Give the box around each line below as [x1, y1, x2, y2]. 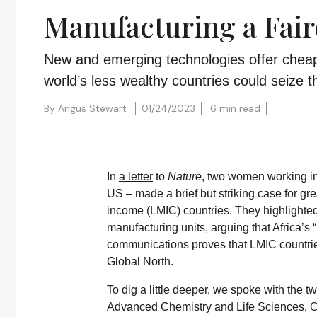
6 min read [210, 102, 260, 115]
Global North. [107, 255, 173, 267]
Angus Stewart [58, 102, 127, 115]
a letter [119, 171, 153, 183]
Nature [168, 171, 202, 183]
